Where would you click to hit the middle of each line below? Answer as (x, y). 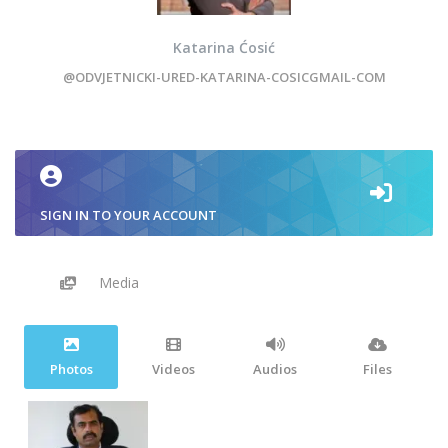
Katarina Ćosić (224, 47)
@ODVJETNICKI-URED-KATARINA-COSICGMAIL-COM (224, 77)
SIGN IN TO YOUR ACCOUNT (128, 215)
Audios (275, 369)
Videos (173, 369)
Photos (71, 369)
